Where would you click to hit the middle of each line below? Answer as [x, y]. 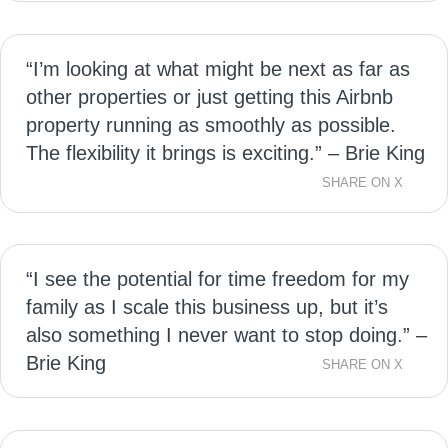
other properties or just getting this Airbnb [209, 96]
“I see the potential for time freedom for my [217, 279]
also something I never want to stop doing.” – [226, 335]
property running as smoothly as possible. [211, 124]
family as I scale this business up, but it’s [207, 307]
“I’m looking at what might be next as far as [218, 68]
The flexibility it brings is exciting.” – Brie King [225, 152]
